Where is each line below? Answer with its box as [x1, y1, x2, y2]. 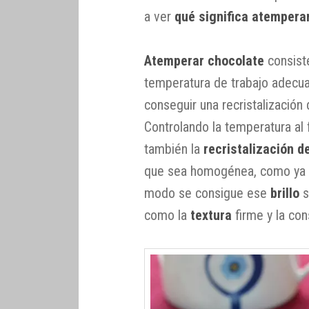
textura [190, 207, 232, 224]
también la [144, 141, 204, 158]
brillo [270, 185, 300, 202]
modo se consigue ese [144, 185, 271, 202]
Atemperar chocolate [144, 52, 265, 70]
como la [144, 207, 191, 224]
